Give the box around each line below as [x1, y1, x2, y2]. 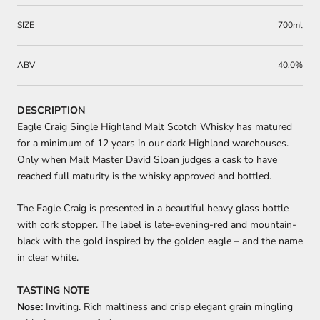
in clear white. [17, 251, 79, 265]
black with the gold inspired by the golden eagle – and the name [17, 234, 303, 249]
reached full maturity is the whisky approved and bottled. [17, 169, 271, 183]
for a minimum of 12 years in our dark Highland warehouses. [17, 136, 289, 150]
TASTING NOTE [17, 284, 89, 298]
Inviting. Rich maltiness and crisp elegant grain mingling [43, 300, 293, 314]
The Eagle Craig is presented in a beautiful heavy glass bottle [17, 201, 289, 216]
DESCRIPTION [17, 103, 85, 117]
